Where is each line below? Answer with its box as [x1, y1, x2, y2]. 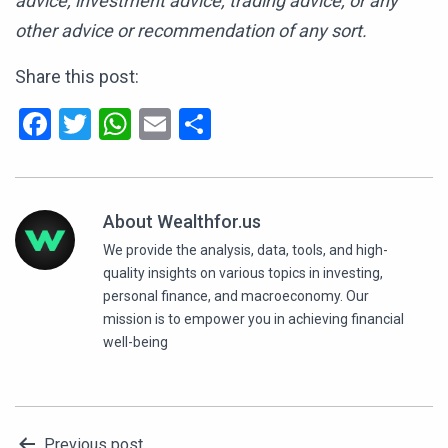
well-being [103, 334, 168, 351]
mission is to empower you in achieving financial [103, 311, 404, 328]
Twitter [91, 105, 189, 144]
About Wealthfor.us [103, 211, 261, 233]
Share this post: [15, 66, 139, 88]
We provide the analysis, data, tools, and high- [103, 242, 388, 259]
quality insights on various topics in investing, [103, 265, 383, 282]
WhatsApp [131, 105, 275, 144]
